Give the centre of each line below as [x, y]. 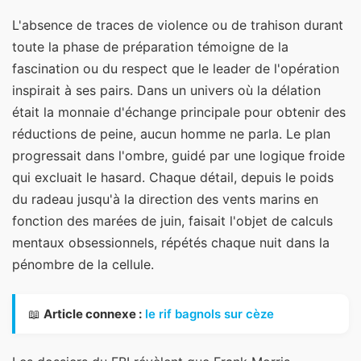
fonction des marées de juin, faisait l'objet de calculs [172, 221]
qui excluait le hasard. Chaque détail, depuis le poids [173, 178]
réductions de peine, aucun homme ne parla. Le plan [171, 134]
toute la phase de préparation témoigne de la [150, 47]
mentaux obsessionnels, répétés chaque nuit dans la [171, 243]
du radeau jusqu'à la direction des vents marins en [165, 199]
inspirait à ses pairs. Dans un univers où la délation [166, 91]
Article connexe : [93, 313]
